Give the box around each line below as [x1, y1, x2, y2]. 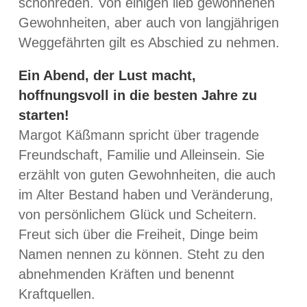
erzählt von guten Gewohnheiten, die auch [19, 167, 275, 183]
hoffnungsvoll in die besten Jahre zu [19, 88, 257, 103]
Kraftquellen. [19, 286, 95, 302]
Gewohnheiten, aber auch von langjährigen [19, 14, 279, 30]
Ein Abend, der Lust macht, [19, 68, 196, 84]
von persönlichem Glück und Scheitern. [19, 207, 257, 223]
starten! [19, 108, 69, 123]
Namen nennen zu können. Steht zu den [19, 247, 265, 262]
